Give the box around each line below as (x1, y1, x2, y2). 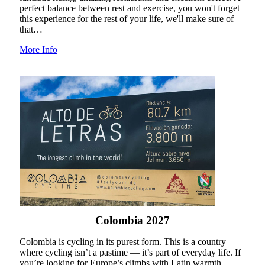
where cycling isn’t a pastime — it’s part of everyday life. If (20, 247, 241, 258)
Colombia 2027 (95, 214, 170, 227)
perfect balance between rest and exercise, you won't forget (20, 3, 240, 14)
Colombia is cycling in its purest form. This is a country (20, 237, 226, 247)
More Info (20, 44, 57, 55)
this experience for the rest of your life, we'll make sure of (20, 14, 234, 24)
